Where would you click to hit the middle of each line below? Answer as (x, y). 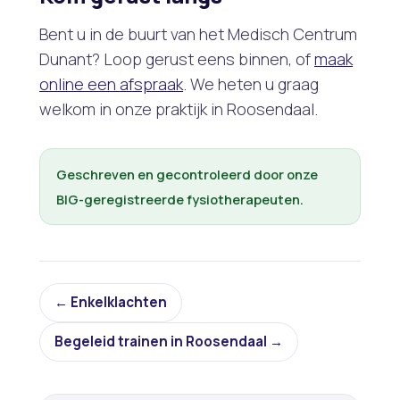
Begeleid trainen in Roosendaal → (169, 342)
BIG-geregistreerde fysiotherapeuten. (180, 200)
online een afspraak (111, 84)
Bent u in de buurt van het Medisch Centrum (198, 34)
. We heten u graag (251, 84)
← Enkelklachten (111, 303)
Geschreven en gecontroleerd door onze (187, 175)
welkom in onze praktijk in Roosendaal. (179, 109)
